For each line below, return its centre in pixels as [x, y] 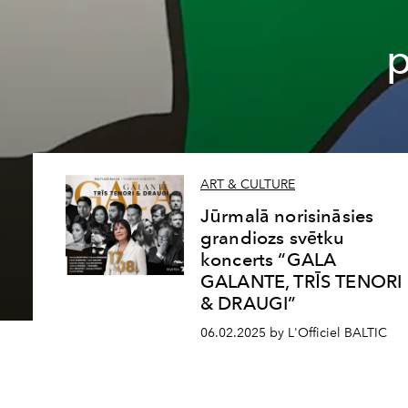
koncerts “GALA [269, 260]
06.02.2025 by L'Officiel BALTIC [294, 333]
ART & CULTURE [248, 185]
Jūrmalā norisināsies [287, 216]
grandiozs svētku [273, 238]
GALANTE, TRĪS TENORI [301, 282]
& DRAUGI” [249, 304]
